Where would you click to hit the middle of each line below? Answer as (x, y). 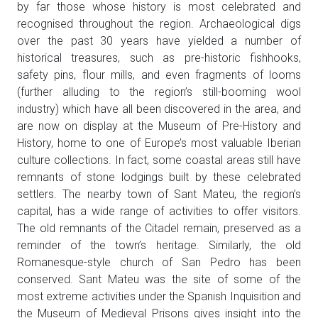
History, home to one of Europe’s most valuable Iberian (159, 143)
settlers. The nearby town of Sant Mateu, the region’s (159, 194)
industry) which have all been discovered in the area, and (159, 109)
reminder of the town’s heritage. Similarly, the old (159, 246)
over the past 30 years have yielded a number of (159, 41)
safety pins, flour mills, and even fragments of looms (159, 75)
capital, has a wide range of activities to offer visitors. (159, 212)
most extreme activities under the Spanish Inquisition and (159, 297)
